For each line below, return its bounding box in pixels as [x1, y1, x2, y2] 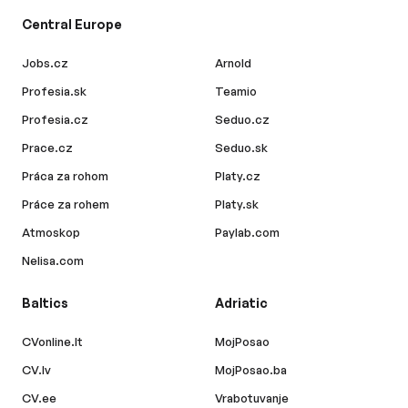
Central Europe [22, 16, 122, 33]
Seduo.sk [215, 140, 268, 156]
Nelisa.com [22, 253, 84, 269]
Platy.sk [215, 197, 259, 212]
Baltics [22, 295, 68, 311]
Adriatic [215, 295, 268, 311]
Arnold [215, 56, 251, 71]
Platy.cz [215, 168, 260, 184]
